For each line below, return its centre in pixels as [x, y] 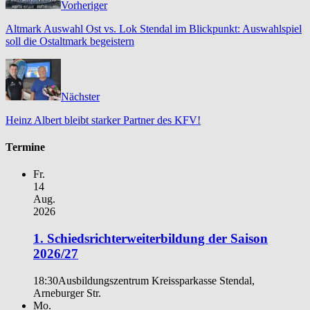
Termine [25, 147]
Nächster [80, 96]
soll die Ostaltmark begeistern [70, 41]
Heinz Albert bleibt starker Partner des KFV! [103, 120]
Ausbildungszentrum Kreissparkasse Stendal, [156, 280]
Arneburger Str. [67, 293]
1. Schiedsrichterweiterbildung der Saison [151, 239]
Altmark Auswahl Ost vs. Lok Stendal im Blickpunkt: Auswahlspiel [154, 28]
